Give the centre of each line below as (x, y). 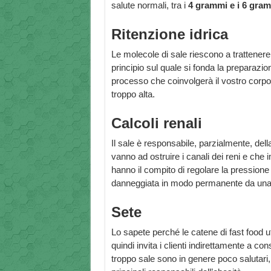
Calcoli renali (156, 123)
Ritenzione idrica (169, 34)
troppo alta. (133, 94)
